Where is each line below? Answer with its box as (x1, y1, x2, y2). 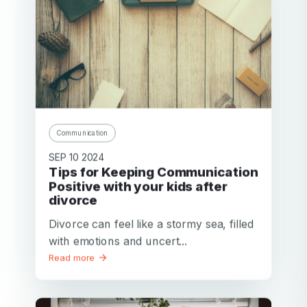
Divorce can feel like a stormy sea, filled (49, 217, 254, 230)
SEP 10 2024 (49, 151, 105, 163)
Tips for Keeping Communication (49, 164, 59, 180)
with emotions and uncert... (49, 233, 188, 247)
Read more (49, 251, 98, 263)
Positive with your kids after (49, 178, 228, 194)
